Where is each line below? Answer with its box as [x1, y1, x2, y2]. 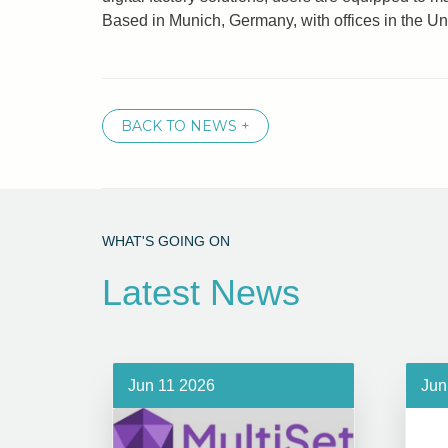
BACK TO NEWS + [121, 117, 250, 135]
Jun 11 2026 [128, 377, 215, 394]
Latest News [102, 272, 300, 313]
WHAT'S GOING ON [102, 233, 230, 249]
